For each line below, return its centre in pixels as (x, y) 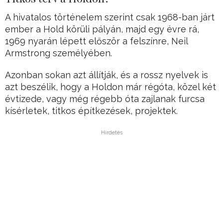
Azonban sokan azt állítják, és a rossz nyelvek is (107, 75)
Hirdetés (111, 133)
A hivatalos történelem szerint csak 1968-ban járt (110, 17)
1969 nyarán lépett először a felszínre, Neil (96, 41)
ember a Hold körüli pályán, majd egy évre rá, (102, 29)
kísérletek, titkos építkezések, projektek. (91, 111)
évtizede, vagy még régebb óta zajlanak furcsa (105, 99)
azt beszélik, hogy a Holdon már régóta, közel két (111, 87)
